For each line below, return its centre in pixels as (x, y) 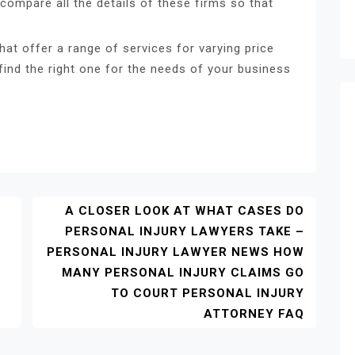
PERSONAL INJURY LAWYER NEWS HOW (176, 252)
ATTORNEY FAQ (254, 313)
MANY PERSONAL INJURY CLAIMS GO (183, 272)
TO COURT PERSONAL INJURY (208, 293)
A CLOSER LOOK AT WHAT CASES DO (185, 210)
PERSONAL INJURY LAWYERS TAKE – (185, 231)
